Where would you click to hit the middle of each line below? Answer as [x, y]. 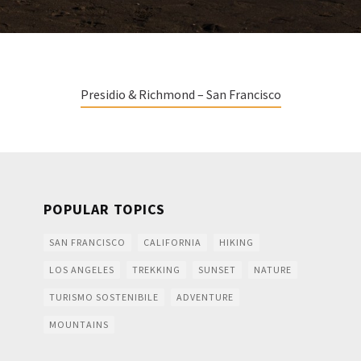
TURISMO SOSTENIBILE [104, 297]
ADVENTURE [205, 297]
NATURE [273, 270]
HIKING [237, 243]
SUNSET [217, 270]
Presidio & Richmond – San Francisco [180, 95]
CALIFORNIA [172, 243]
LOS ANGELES [82, 270]
